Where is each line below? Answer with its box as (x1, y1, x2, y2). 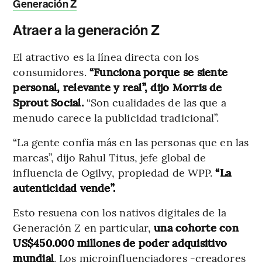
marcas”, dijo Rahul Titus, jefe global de (13, 149, 206, 164)
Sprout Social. (13, 94, 84, 109)
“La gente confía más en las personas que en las (13, 134, 249, 149)
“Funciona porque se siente (89, 64, 228, 79)
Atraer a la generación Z (13, 22, 160, 39)
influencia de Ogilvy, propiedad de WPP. (13, 164, 216, 180)
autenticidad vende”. (13, 180, 116, 195)
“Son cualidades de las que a (83, 94, 226, 109)
